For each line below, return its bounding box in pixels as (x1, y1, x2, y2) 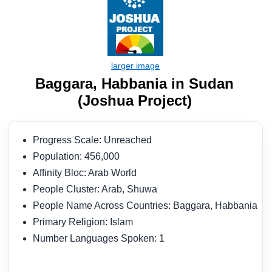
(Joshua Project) (77, 92, 192, 109)
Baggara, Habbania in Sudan (35, 75, 234, 92)
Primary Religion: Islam (32, 216, 138, 227)
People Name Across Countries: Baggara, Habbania (32, 200, 262, 211)
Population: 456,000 (32, 151, 124, 161)
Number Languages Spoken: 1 (32, 233, 169, 243)
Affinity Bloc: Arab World (32, 167, 141, 178)
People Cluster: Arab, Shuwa (32, 183, 162, 194)
